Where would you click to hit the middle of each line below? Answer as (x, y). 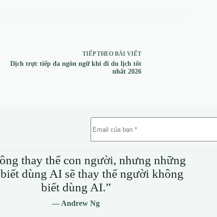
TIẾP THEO (98, 54)
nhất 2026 (127, 71)
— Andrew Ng (76, 203)
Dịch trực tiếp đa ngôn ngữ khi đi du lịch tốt (76, 63)
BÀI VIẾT (128, 54)
